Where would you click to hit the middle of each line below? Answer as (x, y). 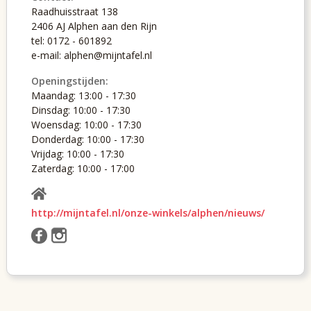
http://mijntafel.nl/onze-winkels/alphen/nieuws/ (148, 213)
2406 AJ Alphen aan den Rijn (94, 26)
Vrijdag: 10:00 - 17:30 (77, 154)
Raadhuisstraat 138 (74, 12)
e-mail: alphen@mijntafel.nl (91, 56)
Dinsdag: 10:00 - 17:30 (81, 110)
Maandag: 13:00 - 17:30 (83, 96)
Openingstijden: (69, 81)
